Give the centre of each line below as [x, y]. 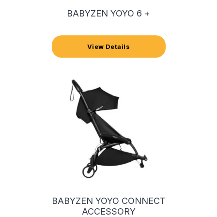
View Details [108, 46]
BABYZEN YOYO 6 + [108, 13]
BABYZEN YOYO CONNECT [108, 201]
